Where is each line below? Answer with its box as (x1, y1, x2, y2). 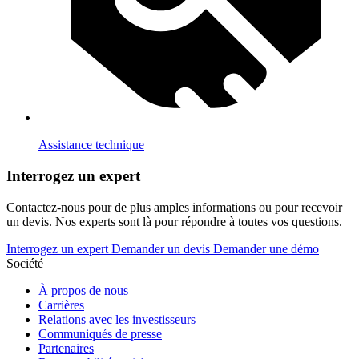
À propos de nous (38, 283, 128, 297)
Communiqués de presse (38, 326, 162, 341)
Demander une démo (213, 241, 319, 256)
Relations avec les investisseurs (38, 312, 196, 326)
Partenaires (38, 341, 94, 355)
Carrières (38, 297, 84, 312)
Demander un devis (111, 241, 213, 256)
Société (6, 256, 43, 270)
